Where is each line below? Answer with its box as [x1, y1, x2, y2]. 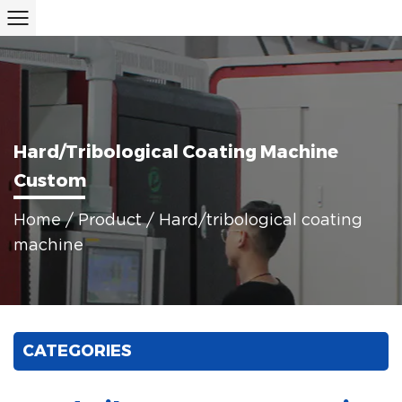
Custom [13, 169, 86, 191]
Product [78, 212, 142, 229]
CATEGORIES [22, 341, 132, 361]
